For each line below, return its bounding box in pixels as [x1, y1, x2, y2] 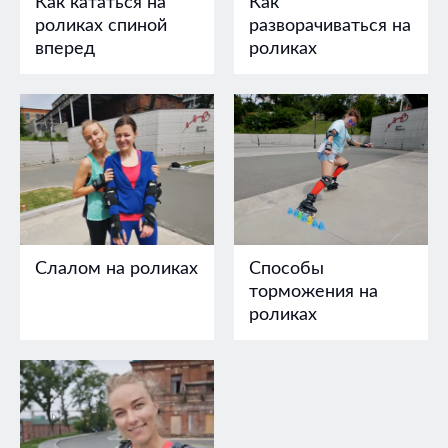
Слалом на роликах [35, 259, 198, 278]
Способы [249, 259, 324, 278]
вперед [35, 39, 95, 58]
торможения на [249, 282, 378, 301]
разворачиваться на [249, 16, 411, 35]
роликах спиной [35, 16, 167, 35]
